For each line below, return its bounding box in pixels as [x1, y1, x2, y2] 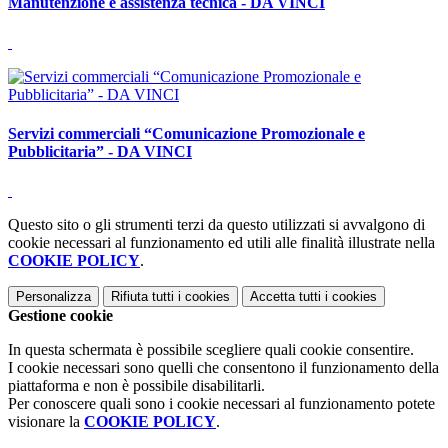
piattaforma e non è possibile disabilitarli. [8, 377, 265, 395]
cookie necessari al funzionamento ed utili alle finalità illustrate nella [8, 234, 435, 252]
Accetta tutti [250, 289, 321, 305]
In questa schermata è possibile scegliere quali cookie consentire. [8, 341, 414, 359]
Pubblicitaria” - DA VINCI [8, 142, 192, 160]
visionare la [8, 413, 84, 431]
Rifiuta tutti [111, 289, 174, 305]
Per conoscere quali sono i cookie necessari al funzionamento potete [8, 395, 435, 413]
